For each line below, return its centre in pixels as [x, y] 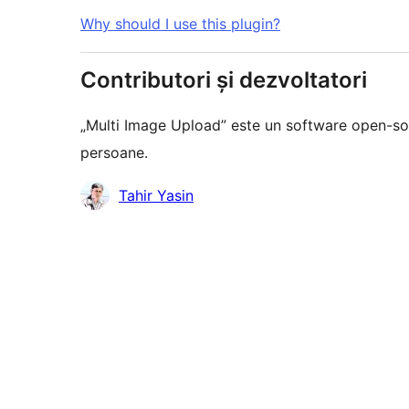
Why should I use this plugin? [180, 24]
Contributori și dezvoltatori [224, 80]
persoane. [114, 153]
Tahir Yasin [156, 196]
